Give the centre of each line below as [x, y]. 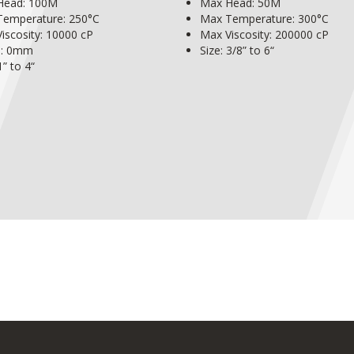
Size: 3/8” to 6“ [237, 50]
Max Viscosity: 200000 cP [264, 34]
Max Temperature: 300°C [264, 18]
